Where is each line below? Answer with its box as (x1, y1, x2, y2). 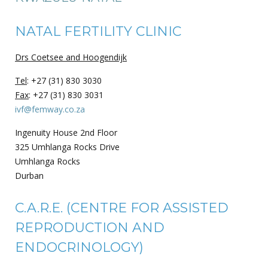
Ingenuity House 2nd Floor (15, 126, 117, 138)
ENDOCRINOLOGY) (15, 239, 144, 255)
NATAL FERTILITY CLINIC (15, 23, 181, 39)
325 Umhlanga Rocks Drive (15, 141, 120, 153)
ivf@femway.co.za (15, 103, 85, 115)
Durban (15, 169, 44, 181)
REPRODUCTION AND (15, 219, 165, 236)
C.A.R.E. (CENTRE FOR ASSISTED (15, 199, 229, 216)
